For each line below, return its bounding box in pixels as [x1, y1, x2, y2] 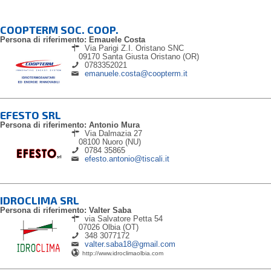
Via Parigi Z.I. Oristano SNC [82, 44, 184, 53]
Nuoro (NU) [102, 137, 141, 146]
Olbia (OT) [102, 223, 139, 232]
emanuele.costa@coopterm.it [85, 69, 188, 78]
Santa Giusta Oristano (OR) [102, 52, 199, 61]
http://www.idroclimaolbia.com [82, 250, 164, 256]
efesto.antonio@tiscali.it [85, 154, 170, 163]
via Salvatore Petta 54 [82, 214, 163, 223]
